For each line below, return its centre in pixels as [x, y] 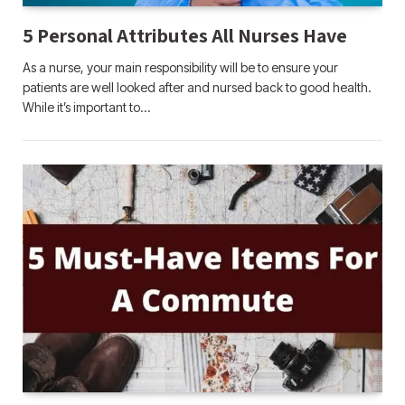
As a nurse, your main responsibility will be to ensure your [180, 67]
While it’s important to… [86, 107]
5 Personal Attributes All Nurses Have [185, 35]
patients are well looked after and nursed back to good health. [197, 87]
